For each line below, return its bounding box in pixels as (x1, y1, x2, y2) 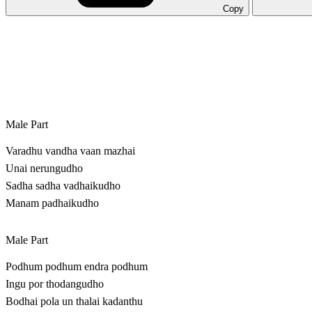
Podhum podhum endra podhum (6, 260, 148, 273)
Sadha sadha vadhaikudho (6, 180, 120, 192)
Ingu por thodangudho (6, 278, 104, 290)
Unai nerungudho (6, 162, 83, 175)
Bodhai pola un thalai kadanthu (6, 295, 143, 308)
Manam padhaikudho (6, 197, 99, 210)
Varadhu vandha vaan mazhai (6, 145, 135, 157)
